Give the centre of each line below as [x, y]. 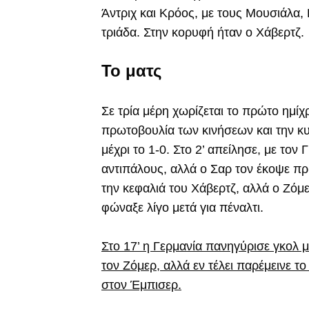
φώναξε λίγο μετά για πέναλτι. [182, 208]
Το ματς [131, 71]
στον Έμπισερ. [141, 285]
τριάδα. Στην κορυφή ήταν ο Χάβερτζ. [203, 33]
